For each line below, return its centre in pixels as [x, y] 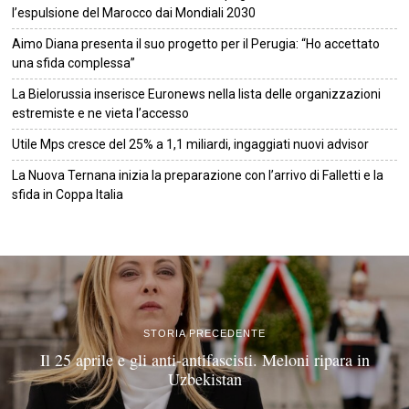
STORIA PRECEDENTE [204, 333]
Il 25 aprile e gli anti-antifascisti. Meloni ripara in [204, 359]
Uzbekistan [204, 378]
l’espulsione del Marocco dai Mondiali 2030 [134, 12]
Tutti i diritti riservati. [95, 229]
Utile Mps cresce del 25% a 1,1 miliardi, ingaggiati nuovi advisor [191, 144]
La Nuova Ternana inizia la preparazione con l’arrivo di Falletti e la [198, 175]
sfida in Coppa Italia [68, 194]
